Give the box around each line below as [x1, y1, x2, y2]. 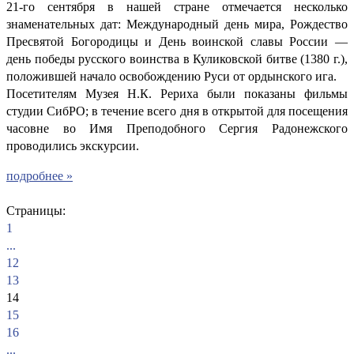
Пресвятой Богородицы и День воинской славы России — [6, 34, 348, 48]
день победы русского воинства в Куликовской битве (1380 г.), [6, 51, 348, 66]
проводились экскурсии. [6, 138, 139, 153]
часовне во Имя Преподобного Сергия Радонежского [6, 121, 348, 135]
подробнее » [6, 168, 73, 183]
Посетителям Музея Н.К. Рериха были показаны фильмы [6, 86, 348, 100]
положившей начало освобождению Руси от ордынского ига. [6, 69, 337, 83]
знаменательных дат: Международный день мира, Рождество [6, 17, 348, 31]
